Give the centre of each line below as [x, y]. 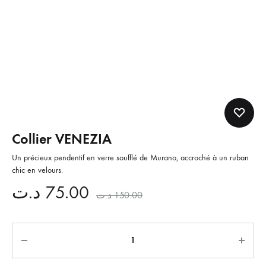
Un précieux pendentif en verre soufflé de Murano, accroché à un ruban [130, 157]
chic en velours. [37, 170]
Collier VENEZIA [62, 138]
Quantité [30, 230]
